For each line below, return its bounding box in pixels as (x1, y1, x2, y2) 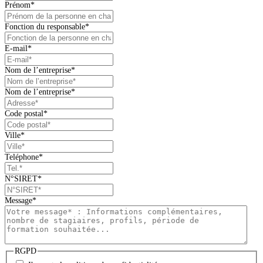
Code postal (5, 109, 43, 118)
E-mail (5, 43, 28, 53)
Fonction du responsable (5, 22, 85, 31)
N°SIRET (5, 174, 38, 183)
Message (5, 195, 32, 205)
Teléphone (5, 152, 39, 161)
